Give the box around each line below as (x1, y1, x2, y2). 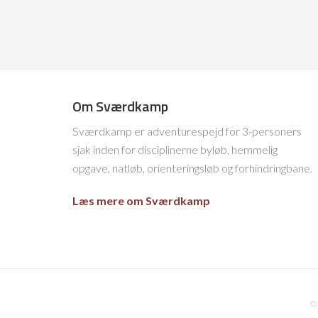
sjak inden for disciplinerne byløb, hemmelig (72, 143, 278, 156)
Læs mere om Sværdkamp (72, 194, 210, 207)
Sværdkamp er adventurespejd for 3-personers (72, 124, 302, 138)
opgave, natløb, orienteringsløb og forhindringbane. (72, 161, 312, 175)
